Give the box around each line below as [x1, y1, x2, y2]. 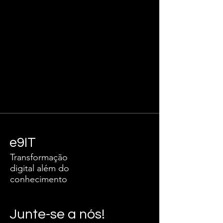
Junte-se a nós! [9, 207, 105, 222]
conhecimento [10, 174, 67, 185]
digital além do [10, 163, 69, 174]
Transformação [10, 152, 68, 163]
